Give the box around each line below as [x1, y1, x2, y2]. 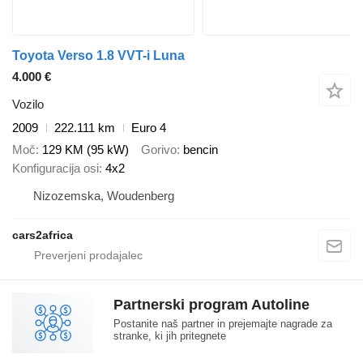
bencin [183, 142, 218, 156]
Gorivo [141, 142, 177, 156]
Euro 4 [131, 121, 166, 135]
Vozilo [12, 97, 44, 112]
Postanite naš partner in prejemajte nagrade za [113, 317, 332, 330]
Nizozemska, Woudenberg [33, 188, 174, 203]
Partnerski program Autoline [113, 296, 310, 313]
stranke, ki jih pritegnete [113, 329, 226, 342]
